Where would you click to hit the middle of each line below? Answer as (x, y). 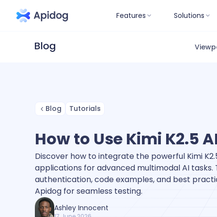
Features (131, 15)
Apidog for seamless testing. (89, 191)
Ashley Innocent (81, 208)
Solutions (189, 15)
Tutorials (85, 108)
